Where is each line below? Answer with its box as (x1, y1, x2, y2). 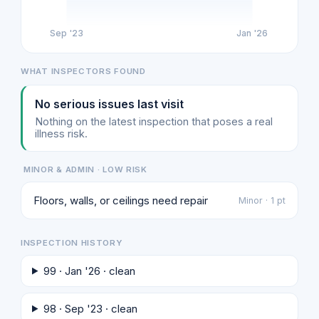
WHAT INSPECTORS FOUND (21, 66, 146, 76)
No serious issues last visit (35, 96, 184, 111)
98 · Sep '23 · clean (43, 301, 137, 315)
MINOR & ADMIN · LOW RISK (23, 164, 147, 174)
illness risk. (35, 127, 88, 140)
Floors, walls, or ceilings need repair (33, 193, 208, 207)
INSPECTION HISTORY (21, 237, 122, 248)
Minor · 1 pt (239, 194, 286, 206)
